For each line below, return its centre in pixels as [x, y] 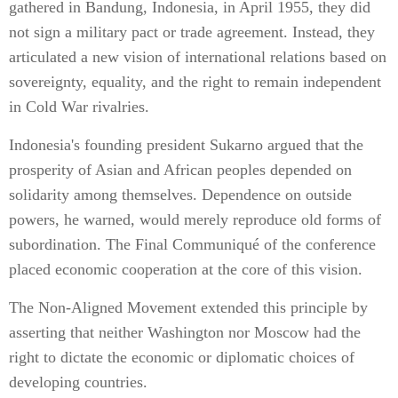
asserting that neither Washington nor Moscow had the [185, 332]
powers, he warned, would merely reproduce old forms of [195, 219]
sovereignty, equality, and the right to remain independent [195, 82]
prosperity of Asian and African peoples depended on [180, 170]
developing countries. [78, 382]
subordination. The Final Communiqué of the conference [192, 244]
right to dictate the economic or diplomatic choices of [182, 357]
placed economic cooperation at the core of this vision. [186, 269]
